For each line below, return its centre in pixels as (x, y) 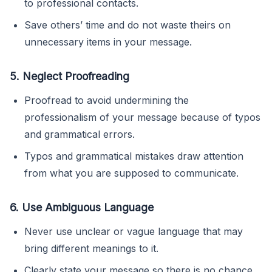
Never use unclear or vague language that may (134, 231)
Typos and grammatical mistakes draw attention (134, 156)
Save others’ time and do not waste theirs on (127, 25)
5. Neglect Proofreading (70, 76)
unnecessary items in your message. (108, 42)
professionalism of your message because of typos (142, 117)
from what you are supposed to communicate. (131, 173)
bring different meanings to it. (91, 248)
